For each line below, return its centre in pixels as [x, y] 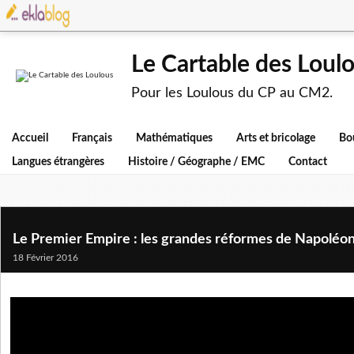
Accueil [30, 138]
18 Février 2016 [45, 258]
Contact [308, 162]
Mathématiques [174, 138]
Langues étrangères [58, 162]
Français [92, 138]
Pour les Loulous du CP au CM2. [232, 93]
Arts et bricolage [276, 138]
